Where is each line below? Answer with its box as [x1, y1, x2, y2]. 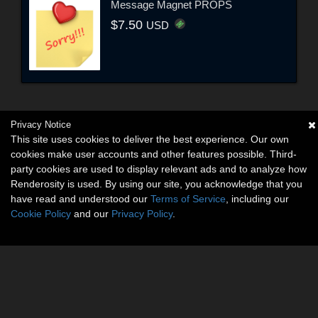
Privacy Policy [111, 208, 172, 219]
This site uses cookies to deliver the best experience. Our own [11, 133, 289, 145]
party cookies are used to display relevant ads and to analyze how [11, 163, 307, 175]
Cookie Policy [11, 208, 71, 219]
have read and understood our [11, 193, 150, 204]
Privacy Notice [11, 119, 71, 130]
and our [71, 208, 111, 219]
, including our [226, 193, 289, 204]
